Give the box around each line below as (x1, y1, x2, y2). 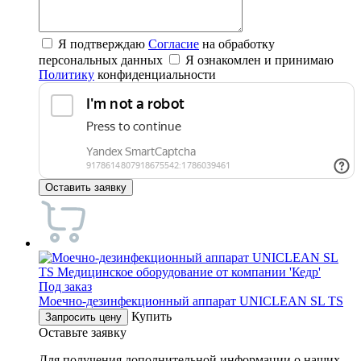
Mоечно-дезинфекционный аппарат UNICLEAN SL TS (39, 294, 343, 309)
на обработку (199, 37, 275, 52)
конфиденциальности (94, 68, 216, 82)
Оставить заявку (45, 181, 127, 194)
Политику (39, 68, 94, 82)
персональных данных (39, 53, 166, 68)
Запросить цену (45, 311, 122, 324)
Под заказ (39, 280, 92, 294)
